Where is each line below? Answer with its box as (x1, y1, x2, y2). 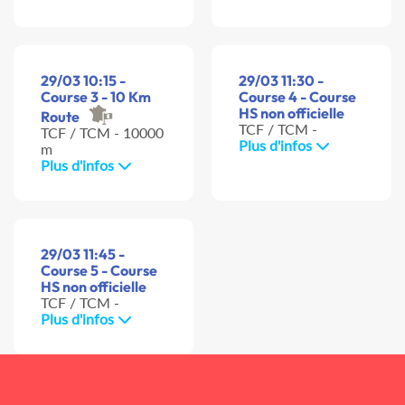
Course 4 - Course (239, 88, 356, 107)
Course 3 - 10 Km (41, 88, 151, 107)
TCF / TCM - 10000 (41, 124, 164, 142)
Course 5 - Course (41, 261, 157, 280)
